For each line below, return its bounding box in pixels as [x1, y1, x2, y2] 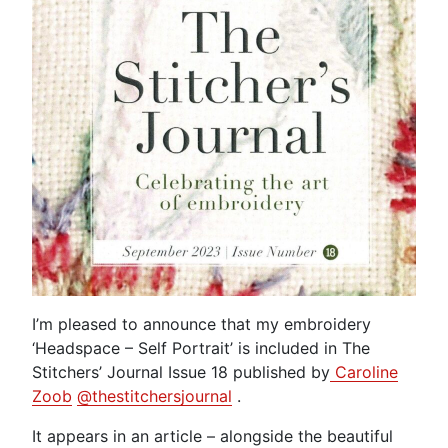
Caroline [330, 362, 398, 383]
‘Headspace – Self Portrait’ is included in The [32, 338, 370, 359]
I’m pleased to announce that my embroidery [32, 314, 371, 335]
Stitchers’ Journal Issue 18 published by [32, 362, 330, 383]
